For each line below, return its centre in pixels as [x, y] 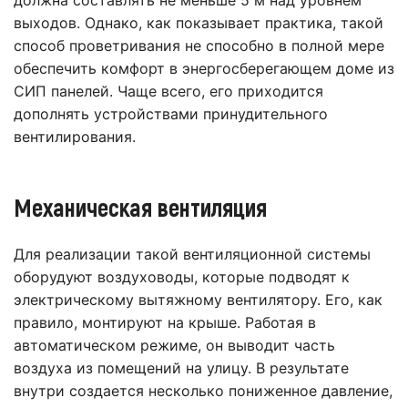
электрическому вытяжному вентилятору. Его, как [198, 300]
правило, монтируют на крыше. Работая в [165, 323]
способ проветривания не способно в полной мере [199, 46]
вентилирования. [75, 137]
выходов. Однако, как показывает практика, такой [199, 23]
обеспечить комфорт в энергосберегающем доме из [204, 69]
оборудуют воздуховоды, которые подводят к [182, 277]
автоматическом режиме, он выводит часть [174, 346]
